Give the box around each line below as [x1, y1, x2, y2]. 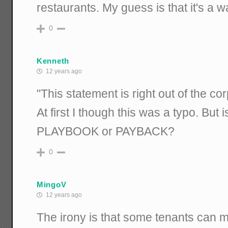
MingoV [37, 180, 67, 189]
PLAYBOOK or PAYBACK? [37, 125, 175, 138]
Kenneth [37, 56, 69, 65]
